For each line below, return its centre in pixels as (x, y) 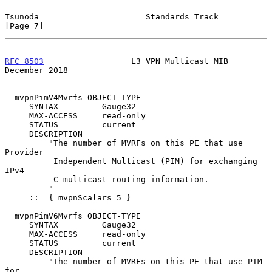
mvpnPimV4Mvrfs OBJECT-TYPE (10, 97)
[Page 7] (24, 25)
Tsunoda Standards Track (112, 16)
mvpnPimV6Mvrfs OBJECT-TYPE (10, 216)
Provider (24, 152)
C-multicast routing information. (29, 179)
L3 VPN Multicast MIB (136, 61)
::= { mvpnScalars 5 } (17, 197)
